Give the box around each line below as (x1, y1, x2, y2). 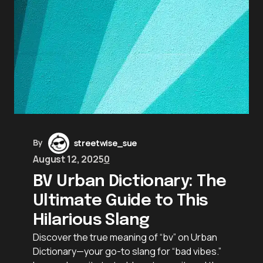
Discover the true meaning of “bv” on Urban (33, 230, 217, 244)
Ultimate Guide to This (33, 192, 208, 210)
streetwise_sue (73, 137, 137, 149)
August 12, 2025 (33, 152, 104, 166)
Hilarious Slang (33, 211, 150, 229)
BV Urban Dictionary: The (33, 173, 227, 190)
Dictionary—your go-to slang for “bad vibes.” (33, 244, 221, 258)
